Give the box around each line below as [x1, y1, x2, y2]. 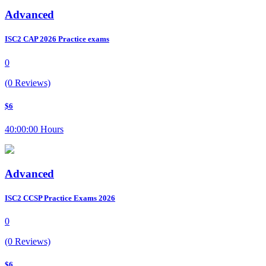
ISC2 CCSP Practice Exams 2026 [5, 193, 115, 202]
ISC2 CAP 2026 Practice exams [5, 34, 109, 44]
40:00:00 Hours [5, 124, 64, 134]
